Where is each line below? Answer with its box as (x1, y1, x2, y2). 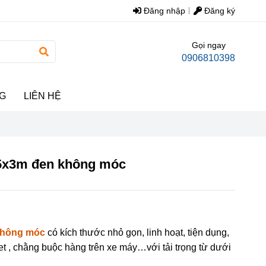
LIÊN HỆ (24, 91, 61, 101)
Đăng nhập (141, 6, 185, 15)
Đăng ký (202, 6, 235, 15)
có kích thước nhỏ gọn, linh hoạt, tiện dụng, (45, 227, 230, 237)
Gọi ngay (191, 40, 226, 50)
